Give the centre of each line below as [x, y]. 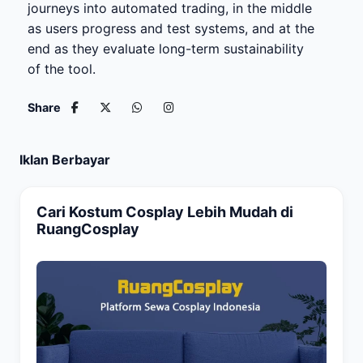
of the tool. [62, 69]
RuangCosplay [88, 229]
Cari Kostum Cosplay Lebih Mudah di [165, 212]
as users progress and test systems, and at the [171, 28]
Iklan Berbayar [65, 160]
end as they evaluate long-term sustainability [166, 49]
